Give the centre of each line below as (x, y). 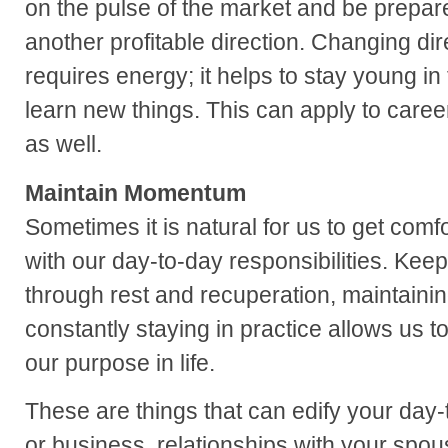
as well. (63, 143)
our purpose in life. (120, 362)
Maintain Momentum (135, 192)
